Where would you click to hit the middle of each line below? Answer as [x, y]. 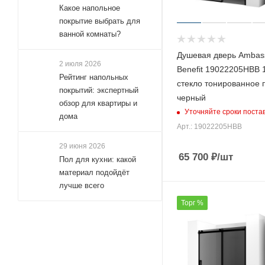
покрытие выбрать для [100, 21]
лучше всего [82, 185]
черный [191, 97]
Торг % [192, 203]
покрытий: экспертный [99, 90]
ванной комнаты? [90, 34]
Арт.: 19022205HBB [209, 126]
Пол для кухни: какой [98, 159]
